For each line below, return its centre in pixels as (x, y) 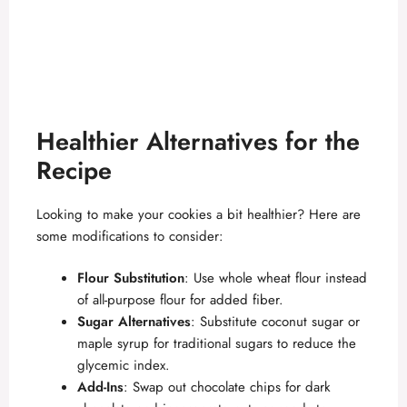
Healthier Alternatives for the (198, 141)
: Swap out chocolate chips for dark (227, 387)
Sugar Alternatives (134, 322)
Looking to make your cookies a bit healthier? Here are (199, 214)
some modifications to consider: (130, 236)
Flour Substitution (131, 278)
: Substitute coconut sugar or (275, 322)
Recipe (74, 170)
